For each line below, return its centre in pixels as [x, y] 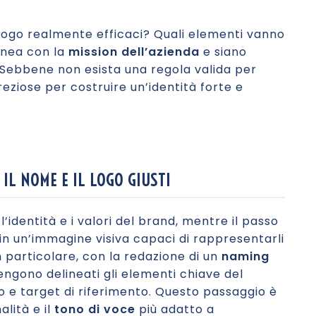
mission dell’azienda [134, 52]
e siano [223, 52]
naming [245, 256]
